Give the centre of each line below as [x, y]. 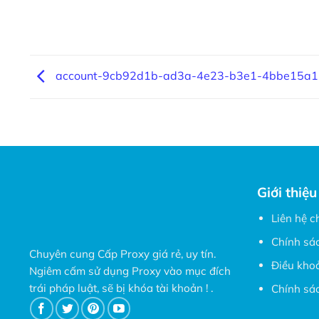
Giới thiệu [287, 193]
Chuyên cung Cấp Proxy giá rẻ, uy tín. [122, 254]
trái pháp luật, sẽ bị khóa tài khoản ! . [121, 288]
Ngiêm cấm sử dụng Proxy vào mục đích [130, 271]
